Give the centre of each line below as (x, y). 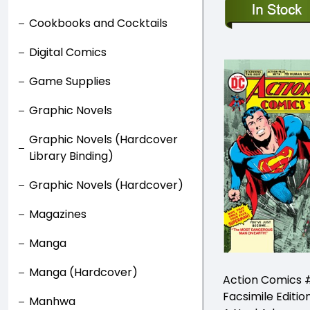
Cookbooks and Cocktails (98, 23)
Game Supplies (70, 81)
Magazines (58, 214)
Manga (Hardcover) (83, 272)
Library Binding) (71, 156)
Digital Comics (68, 52)
